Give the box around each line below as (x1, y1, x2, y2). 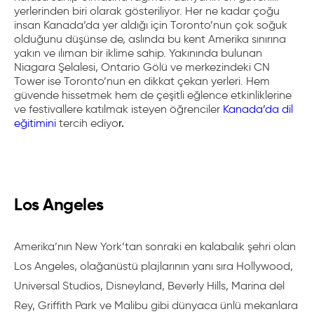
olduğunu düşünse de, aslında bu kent (14, 32, 208, 46)
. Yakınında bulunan (163, 46, 262, 60)
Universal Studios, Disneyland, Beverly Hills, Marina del (14, 279, 285, 292)
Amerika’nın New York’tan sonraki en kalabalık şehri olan (14, 240, 296, 253)
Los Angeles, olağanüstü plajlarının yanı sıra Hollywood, (14, 259, 293, 273)
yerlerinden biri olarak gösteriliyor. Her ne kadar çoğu (14, 4, 280, 18)
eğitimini (14, 116, 56, 130)
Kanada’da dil (223, 102, 293, 116)
